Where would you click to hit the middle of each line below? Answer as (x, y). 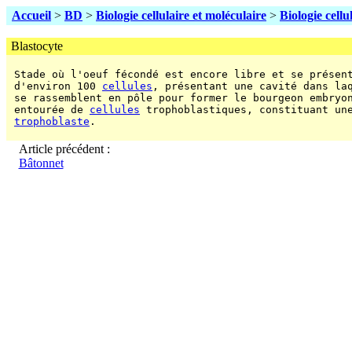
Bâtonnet (41, 163)
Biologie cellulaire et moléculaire (181, 15)
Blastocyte (35, 46)
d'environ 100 (55, 86)
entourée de (49, 110)
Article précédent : (64, 149)
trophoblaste (52, 121)
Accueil (31, 15)
